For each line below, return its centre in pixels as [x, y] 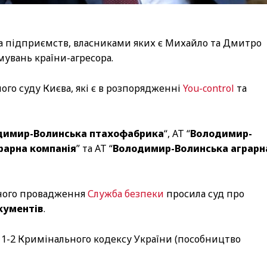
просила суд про [204, 193]
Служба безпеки [126, 193]
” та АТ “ [94, 148]
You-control [209, 88]
